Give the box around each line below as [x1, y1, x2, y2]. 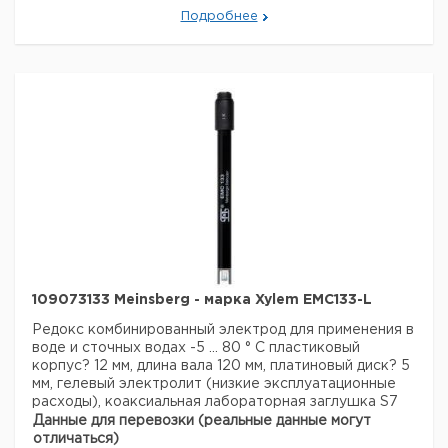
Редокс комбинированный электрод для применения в [32, 324, 414, 336]
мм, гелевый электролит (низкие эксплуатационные [32, 378, 396, 390]
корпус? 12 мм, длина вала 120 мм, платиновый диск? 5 [32, 360, 410, 372]
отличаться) [33, 433, 119, 445]
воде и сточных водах [32, 342, 190, 354]
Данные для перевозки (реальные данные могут [33, 415, 371, 427]
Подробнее [180, 11, 258, 22]
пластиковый [269, 342, 360, 354]
